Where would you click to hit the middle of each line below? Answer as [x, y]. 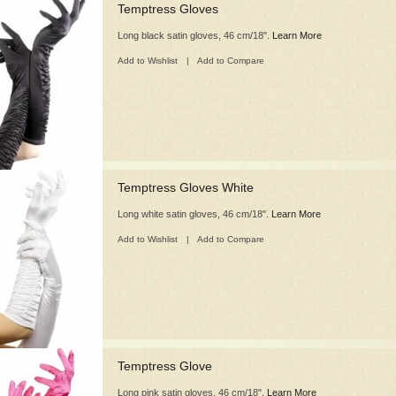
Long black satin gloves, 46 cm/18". [195, 35]
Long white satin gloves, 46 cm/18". [194, 214]
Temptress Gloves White [186, 187]
